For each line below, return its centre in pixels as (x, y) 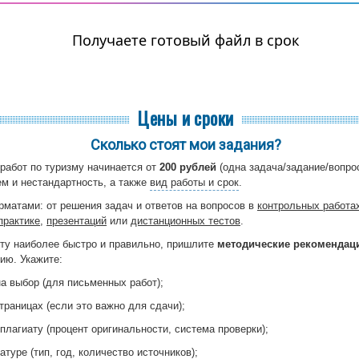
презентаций (77, 220)
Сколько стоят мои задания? (186, 144)
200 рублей (188, 167)
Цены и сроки (186, 117)
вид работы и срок (194, 182)
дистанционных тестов (186, 220)
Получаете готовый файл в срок (186, 40)
